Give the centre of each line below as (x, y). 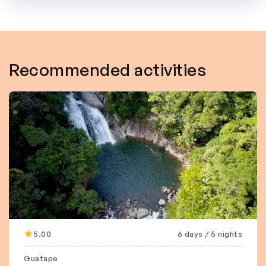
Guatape (41, 258)
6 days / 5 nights (210, 234)
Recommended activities (107, 69)
